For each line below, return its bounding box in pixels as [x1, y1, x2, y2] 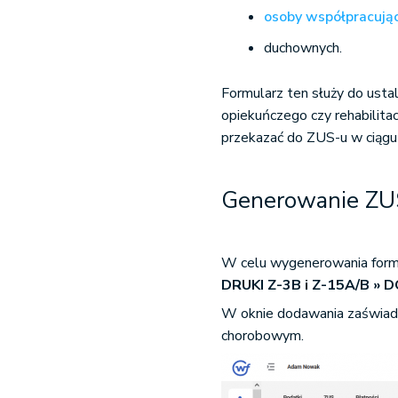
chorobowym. [221, 326, 305, 346]
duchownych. [264, 38, 343, 58]
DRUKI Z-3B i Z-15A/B [221, 275, 370, 295]
